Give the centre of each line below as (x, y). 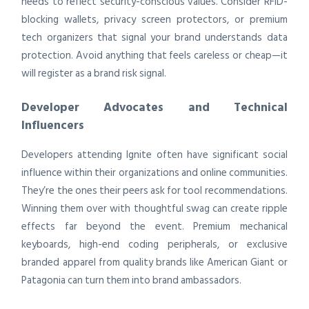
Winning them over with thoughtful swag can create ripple (154, 209)
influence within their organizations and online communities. (154, 173)
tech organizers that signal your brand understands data (154, 38)
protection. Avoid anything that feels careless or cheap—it (154, 56)
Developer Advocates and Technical (154, 107)
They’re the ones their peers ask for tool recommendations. (154, 191)
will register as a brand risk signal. (94, 74)
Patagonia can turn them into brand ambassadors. (132, 281)
